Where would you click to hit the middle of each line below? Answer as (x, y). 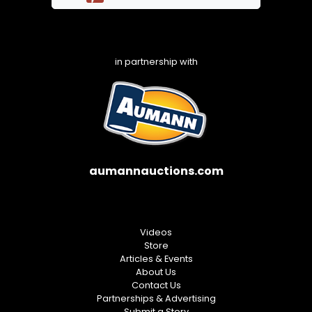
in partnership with (156, 61)
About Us (156, 272)
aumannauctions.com (156, 171)
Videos (156, 232)
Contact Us (156, 285)
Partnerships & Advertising (156, 298)
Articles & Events (156, 258)
